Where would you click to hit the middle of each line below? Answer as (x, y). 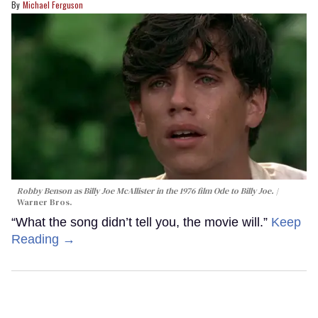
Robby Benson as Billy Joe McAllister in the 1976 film (115, 191)
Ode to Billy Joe (242, 191)
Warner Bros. (45, 202)
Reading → (43, 239)
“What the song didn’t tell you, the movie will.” (141, 222)
